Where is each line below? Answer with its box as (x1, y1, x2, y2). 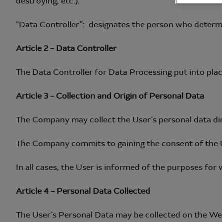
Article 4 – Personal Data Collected (16, 186, 150, 196)
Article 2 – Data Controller (16, 43, 116, 54)
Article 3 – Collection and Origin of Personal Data (16, 91, 206, 101)
